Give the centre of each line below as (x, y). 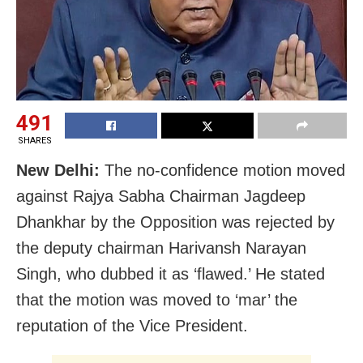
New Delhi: (58, 170)
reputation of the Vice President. (132, 325)
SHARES (34, 140)
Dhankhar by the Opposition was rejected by (175, 222)
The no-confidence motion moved (222, 170)
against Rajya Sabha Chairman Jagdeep (161, 196)
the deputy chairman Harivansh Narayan (161, 248)
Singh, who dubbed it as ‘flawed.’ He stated (171, 273)
